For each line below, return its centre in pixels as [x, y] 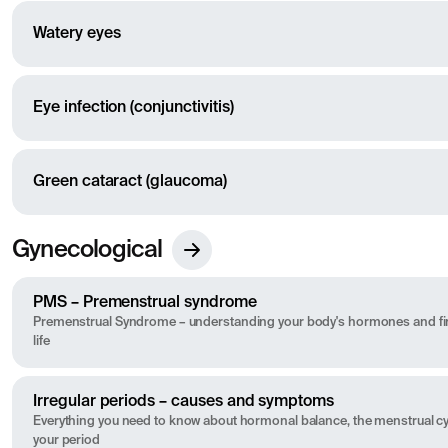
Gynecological [87, 250]
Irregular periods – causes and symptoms [184, 402]
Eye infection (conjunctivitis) [133, 107]
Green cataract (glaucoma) [130, 181]
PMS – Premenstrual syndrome [145, 303]
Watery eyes [77, 33]
